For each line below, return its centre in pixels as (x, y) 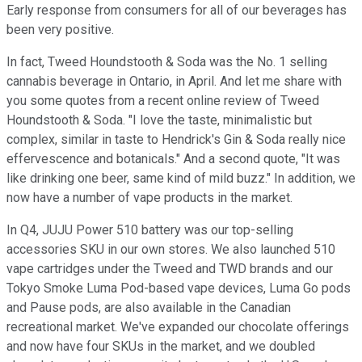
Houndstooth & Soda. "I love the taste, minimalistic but (159, 120)
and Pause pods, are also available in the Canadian (149, 308)
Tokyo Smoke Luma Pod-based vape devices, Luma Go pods (179, 288)
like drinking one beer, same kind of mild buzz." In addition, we (181, 179)
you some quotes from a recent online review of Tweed (163, 101)
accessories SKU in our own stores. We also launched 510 (171, 250)
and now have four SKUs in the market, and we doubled (161, 347)
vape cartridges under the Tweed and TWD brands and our (170, 269)
